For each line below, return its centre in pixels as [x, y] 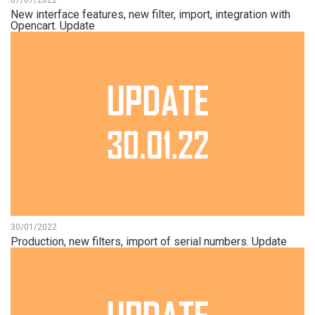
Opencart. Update [53, 26]
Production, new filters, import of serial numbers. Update [149, 242]
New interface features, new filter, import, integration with [150, 15]
